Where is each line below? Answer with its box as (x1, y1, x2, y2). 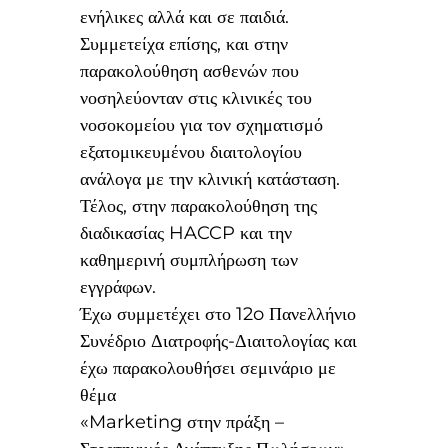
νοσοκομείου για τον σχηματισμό (80, 113, 324, 136)
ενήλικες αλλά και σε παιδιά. (80, 5, 290, 28)
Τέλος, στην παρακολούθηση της (80, 194, 318, 217)
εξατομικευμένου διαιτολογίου (80, 140, 303, 163)
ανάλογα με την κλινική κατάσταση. (80, 167, 341, 190)
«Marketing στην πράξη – (80, 410, 285, 433)
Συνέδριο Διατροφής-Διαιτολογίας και (80, 329, 358, 352)
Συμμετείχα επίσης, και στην (80, 32, 289, 55)
